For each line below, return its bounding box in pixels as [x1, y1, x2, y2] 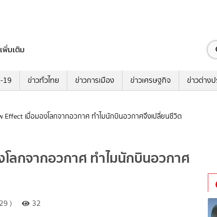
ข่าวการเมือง [75, 75, 114, 86]
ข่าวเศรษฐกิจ [130, 75, 171, 86]
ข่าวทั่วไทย [27, 75, 59, 86]
